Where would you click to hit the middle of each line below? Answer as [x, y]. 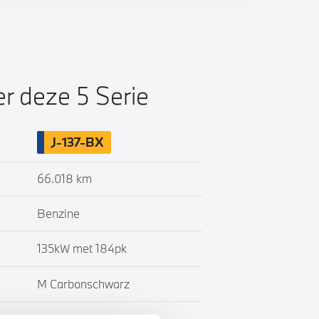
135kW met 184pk [82, 249]
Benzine [58, 213]
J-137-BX [77, 142]
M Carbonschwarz [83, 283]
